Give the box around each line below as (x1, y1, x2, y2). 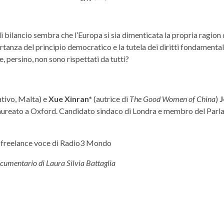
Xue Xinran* (47, 94, 92, 104)
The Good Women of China (129, 94, 215, 104)
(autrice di (92, 94, 129, 104)
